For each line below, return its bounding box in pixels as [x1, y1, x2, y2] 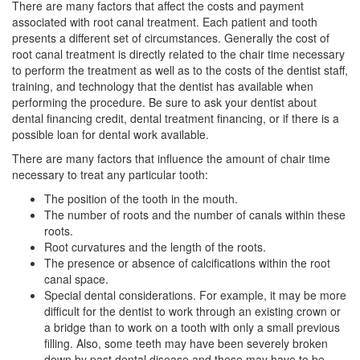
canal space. [44, 270, 108, 287]
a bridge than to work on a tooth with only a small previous [44, 318, 340, 335]
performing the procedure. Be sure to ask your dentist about [12, 93, 317, 110]
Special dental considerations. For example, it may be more [44, 286, 346, 303]
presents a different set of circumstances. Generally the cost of [12, 29, 329, 46]
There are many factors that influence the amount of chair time [12, 149, 330, 166]
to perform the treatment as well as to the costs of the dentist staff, [12, 61, 348, 78]
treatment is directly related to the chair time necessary [63, 45, 345, 62]
